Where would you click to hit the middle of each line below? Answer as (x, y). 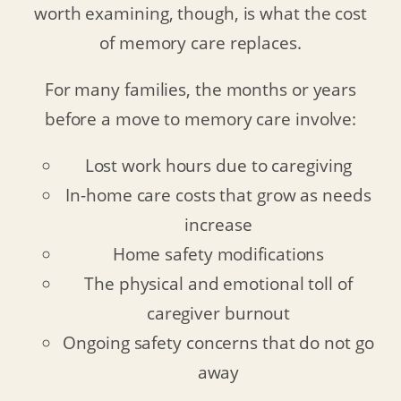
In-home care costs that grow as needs (218, 194)
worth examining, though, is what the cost (200, 13)
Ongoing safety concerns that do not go (218, 342)
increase (218, 224)
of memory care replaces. (200, 43)
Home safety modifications (218, 253)
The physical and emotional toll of (218, 283)
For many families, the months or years (200, 89)
